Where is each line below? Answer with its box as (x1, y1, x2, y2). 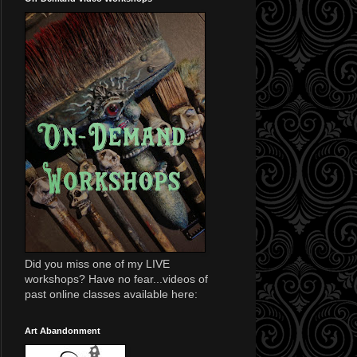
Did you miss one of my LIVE (25, 257, 170, 270)
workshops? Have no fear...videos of (25, 272, 208, 285)
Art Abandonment (25, 325, 100, 335)
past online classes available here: (25, 287, 198, 300)
